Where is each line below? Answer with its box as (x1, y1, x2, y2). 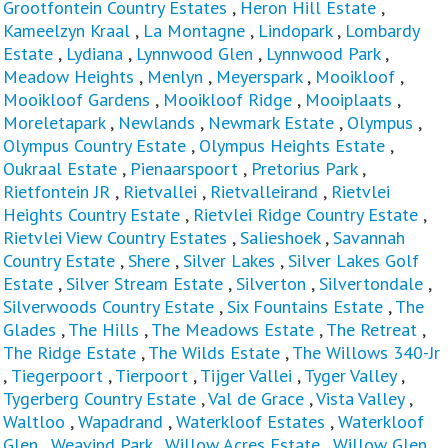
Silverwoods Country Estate (3, 294, 214, 318)
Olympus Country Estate (3, 133, 186, 157)
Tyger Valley (304, 363, 396, 387)
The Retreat (326, 317, 417, 341)
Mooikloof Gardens (3, 87, 150, 111)
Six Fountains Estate (227, 294, 383, 318)
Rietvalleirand (210, 179, 318, 203)
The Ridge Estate (3, 340, 136, 364)
